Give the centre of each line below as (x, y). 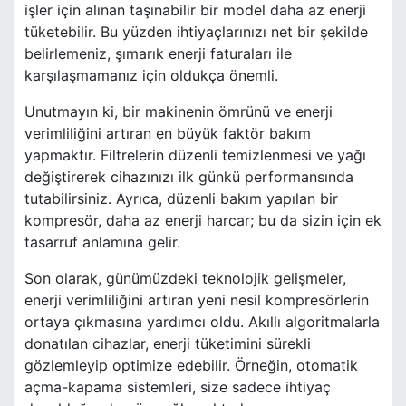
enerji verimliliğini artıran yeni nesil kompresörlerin (197, 300)
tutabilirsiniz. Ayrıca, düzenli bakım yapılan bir (181, 199)
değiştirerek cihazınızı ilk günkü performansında (189, 177)
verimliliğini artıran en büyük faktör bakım (168, 134)
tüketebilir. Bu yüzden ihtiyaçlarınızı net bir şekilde (196, 32)
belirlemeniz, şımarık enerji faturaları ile (158, 54)
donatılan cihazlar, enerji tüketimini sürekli (168, 344)
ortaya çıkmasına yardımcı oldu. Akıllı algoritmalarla (202, 322)
